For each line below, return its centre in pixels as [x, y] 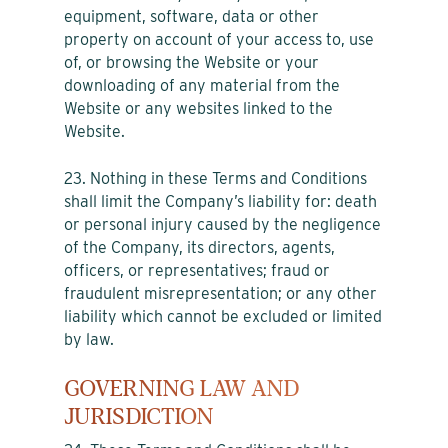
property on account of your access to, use [219, 39]
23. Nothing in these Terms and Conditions [215, 178]
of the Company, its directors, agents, [199, 247]
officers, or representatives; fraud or [197, 270]
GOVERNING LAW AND [182, 388]
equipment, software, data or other [191, 16]
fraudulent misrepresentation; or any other [220, 293]
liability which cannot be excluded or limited [223, 316]
